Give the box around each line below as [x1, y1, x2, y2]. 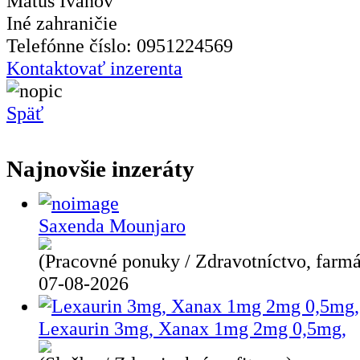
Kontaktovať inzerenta [6, 57, 182, 80]
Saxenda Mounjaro [39, 214, 186, 236]
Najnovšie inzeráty [6, 157, 194, 182]
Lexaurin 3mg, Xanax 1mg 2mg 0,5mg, [39, 317, 346, 339]
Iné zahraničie [6, 12, 117, 35]
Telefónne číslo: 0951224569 [6, 35, 233, 57]
